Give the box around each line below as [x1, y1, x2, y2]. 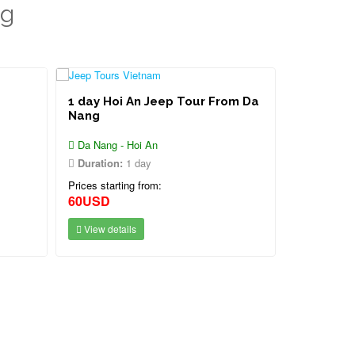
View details [82, 222, 136, 235]
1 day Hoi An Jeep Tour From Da [68, 94, 259, 109]
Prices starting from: [68, 177, 162, 193]
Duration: [78, 155, 123, 170]
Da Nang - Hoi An [74, 137, 158, 152]
